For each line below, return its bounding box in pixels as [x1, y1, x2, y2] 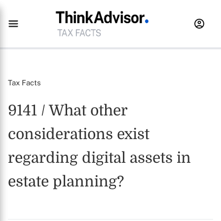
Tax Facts [8, 78, 41, 87]
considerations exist [8, 126, 149, 143]
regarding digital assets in [8, 149, 191, 166]
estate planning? [8, 173, 124, 190]
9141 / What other [8, 102, 127, 119]
